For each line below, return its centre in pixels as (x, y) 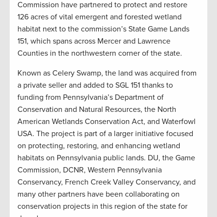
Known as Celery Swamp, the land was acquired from (107, 73)
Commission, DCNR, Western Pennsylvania (90, 170)
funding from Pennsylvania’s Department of (91, 97)
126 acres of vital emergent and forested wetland (100, 17)
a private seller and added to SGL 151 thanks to (95, 85)
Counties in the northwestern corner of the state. (100, 53)
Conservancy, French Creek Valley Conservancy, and (107, 182)
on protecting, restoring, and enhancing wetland (99, 146)
